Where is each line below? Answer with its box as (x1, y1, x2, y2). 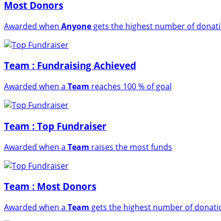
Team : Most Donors (4, 180, 96, 193)
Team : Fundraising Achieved (4, 59, 136, 72)
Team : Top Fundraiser (4, 119, 107, 132)
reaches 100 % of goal (89, 81, 172, 92)
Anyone (61, 20, 91, 32)
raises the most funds (89, 141, 172, 152)
